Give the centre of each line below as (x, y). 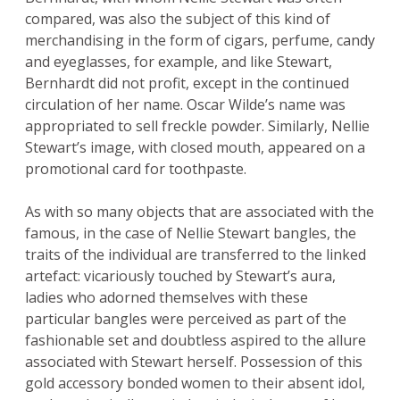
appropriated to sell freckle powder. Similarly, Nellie (197, 126)
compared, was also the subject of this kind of (178, 19)
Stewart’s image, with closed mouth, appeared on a (195, 148)
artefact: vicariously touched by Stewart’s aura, (180, 276)
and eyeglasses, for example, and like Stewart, (179, 62)
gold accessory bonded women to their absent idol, (195, 383)
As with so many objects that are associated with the (200, 212)
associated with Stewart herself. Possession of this (194, 362)
